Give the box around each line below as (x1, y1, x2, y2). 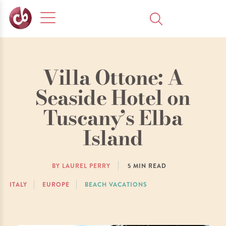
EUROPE (42, 180, 70, 189)
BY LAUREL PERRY (52, 161, 110, 171)
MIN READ (133, 161, 166, 171)
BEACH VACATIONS (85, 180, 148, 189)
